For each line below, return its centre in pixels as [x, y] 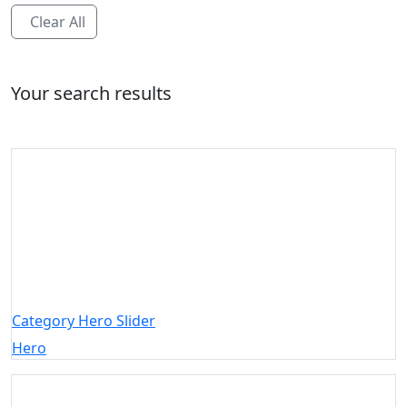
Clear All [58, 21]
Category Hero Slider [84, 320]
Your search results [91, 93]
